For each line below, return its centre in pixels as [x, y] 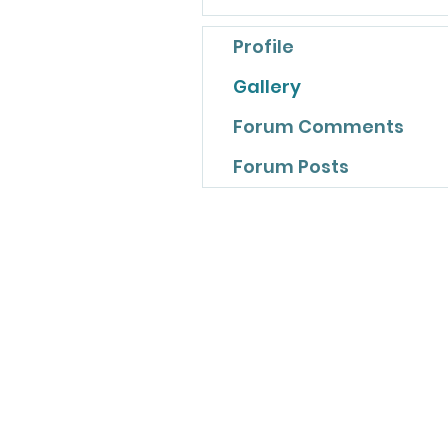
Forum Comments [318, 126]
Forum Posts [291, 166]
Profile [263, 46]
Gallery [267, 86]
